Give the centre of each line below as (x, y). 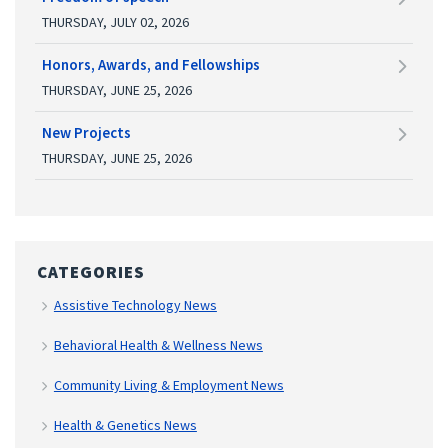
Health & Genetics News (125, 424)
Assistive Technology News (135, 304)
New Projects (86, 132)
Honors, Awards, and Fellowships (151, 64)
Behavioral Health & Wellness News (158, 344)
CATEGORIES (91, 271)
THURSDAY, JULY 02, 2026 (115, 21)
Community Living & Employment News (168, 384)
